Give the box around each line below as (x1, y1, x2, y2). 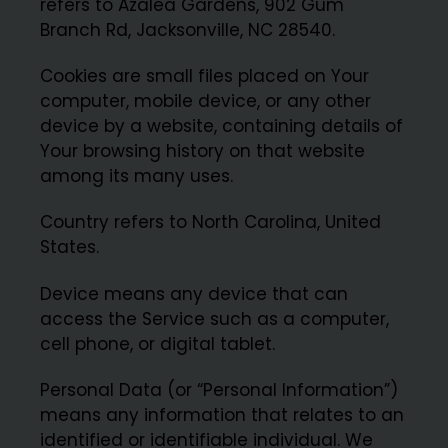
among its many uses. (40, 164, 234, 189)
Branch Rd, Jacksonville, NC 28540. (40, 17, 336, 42)
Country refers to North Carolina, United (40, 210, 382, 235)
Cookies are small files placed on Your (40, 64, 370, 89)
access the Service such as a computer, (40, 306, 390, 331)
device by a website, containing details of (40, 114, 404, 139)
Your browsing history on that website (40, 139, 366, 164)
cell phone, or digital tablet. (40, 331, 276, 356)
